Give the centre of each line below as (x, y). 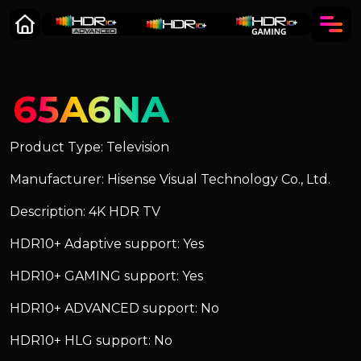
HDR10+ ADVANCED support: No (114, 308)
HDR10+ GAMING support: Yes (106, 276)
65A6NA (91, 109)
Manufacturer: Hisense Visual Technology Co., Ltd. (170, 179)
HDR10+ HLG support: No (91, 340)
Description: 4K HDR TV (85, 212)
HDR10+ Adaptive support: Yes (107, 244)
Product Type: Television (89, 147)
